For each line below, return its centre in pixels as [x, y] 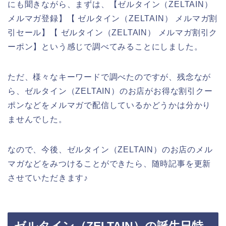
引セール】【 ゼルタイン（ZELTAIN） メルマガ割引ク [113, 32]
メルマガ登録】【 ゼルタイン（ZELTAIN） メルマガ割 [113, 18]
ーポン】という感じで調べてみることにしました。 [105, 46]
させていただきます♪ [48, 178]
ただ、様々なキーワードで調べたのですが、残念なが [109, 77]
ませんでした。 [37, 119]
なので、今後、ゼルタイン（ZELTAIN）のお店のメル [110, 149]
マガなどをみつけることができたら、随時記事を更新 [109, 163]
